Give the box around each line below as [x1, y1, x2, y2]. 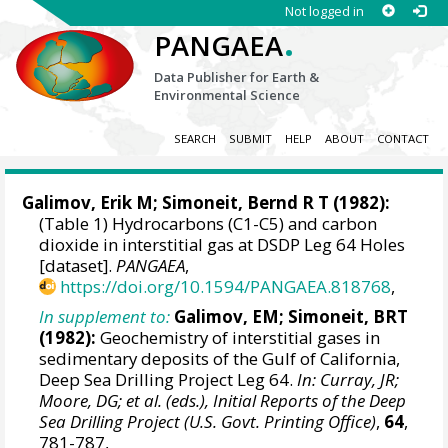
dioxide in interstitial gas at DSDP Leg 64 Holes [39, 233, 406, 257]
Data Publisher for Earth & [154, 68, 320, 86]
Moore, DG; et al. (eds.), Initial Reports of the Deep [39, 388, 407, 412]
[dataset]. [39, 254, 117, 278]
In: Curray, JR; [297, 367, 400, 391]
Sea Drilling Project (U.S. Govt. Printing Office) [39, 409, 377, 433]
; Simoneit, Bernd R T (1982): [153, 191, 391, 215]
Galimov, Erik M [22, 191, 154, 215]
